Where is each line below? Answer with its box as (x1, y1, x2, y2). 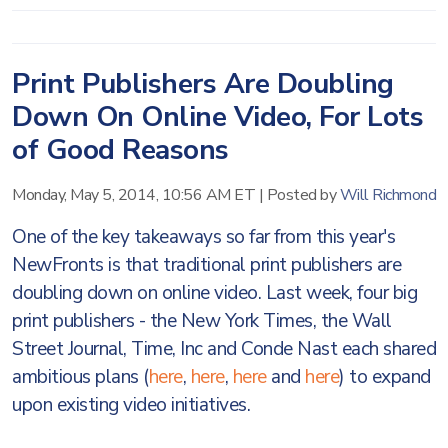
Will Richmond (339, 184, 436, 206)
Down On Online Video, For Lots (12, 98, 423, 136)
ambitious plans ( (12, 364, 149, 390)
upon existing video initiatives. (12, 392, 250, 418)
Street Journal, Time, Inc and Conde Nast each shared (12, 336, 436, 362)
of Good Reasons (12, 131, 229, 169)
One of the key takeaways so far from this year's (12, 224, 395, 250)
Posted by (266, 184, 340, 206)
